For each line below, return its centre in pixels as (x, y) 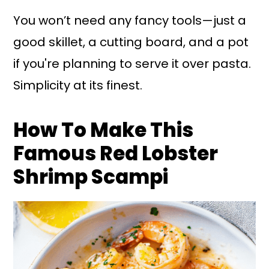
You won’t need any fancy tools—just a (130, 20)
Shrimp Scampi (91, 177)
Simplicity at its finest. (78, 85)
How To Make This (104, 130)
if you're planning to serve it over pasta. (132, 63)
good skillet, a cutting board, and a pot (131, 42)
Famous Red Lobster (116, 153)
